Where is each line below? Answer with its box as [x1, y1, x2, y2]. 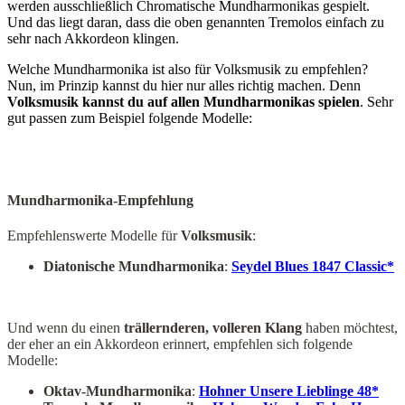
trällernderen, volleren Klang [124, 320, 302, 336]
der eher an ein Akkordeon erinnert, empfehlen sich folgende [7, 336, 353, 353]
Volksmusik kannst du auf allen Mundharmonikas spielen [7, 93, 360, 109]
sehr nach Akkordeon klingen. [7, 30, 179, 46]
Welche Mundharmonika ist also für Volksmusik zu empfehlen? [7, 61, 368, 77]
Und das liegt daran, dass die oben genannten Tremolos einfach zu [7, 14, 384, 30]
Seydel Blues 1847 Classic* [231, 259, 394, 275]
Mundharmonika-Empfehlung [7, 192, 193, 208]
